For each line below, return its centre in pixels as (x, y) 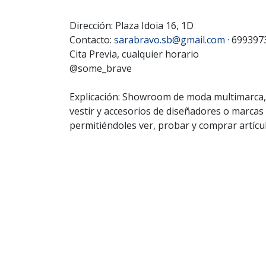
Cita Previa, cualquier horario (134, 54)
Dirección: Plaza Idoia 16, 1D (132, 25)
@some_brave (101, 68)
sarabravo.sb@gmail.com (170, 39)
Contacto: (92, 39)
